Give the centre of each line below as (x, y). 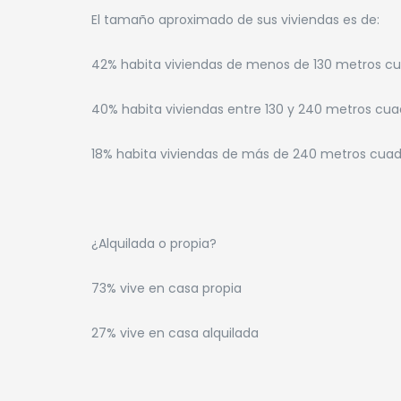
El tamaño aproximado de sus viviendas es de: (235, 19)
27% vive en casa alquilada (175, 333)
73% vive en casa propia (166, 288)
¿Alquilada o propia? (154, 243)
